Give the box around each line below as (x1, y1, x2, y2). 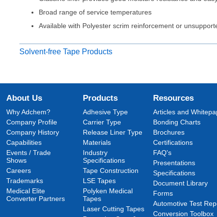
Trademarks (6, 177, 44, 185)
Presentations (153, 159, 196, 167)
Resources (153, 93, 194, 103)
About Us (6, 93, 43, 103)
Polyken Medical (83, 187, 133, 195)
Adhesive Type (83, 108, 128, 116)
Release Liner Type (83, 128, 143, 136)
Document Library (153, 179, 208, 187)
